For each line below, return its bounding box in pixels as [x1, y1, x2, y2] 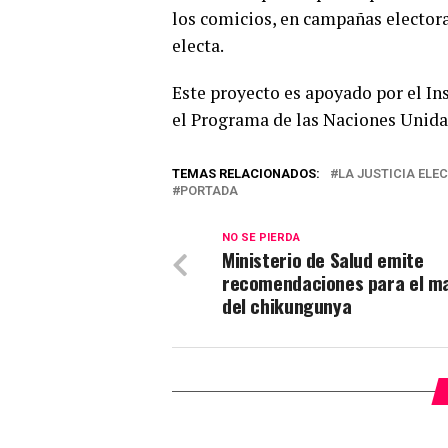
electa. [172, 34, 224, 57]
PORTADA [180, 183, 238, 198]
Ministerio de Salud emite [222, 245, 424, 274]
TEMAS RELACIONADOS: [172, 166, 320, 181]
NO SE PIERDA [222, 231, 300, 244]
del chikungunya [222, 291, 352, 320]
